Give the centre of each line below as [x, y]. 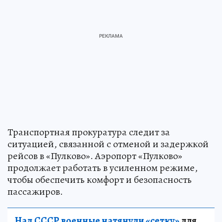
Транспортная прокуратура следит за [89, 132]
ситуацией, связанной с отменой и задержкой [108, 144]
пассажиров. [35, 192]
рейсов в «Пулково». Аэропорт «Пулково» [95, 156]
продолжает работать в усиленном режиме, [103, 168]
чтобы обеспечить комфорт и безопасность [100, 180]
